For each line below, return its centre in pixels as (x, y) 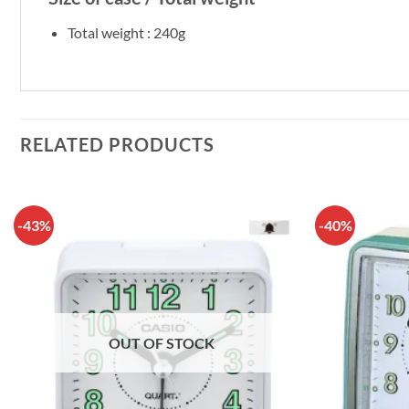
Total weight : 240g (126, 32)
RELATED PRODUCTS (117, 144)
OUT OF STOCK (162, 343)
